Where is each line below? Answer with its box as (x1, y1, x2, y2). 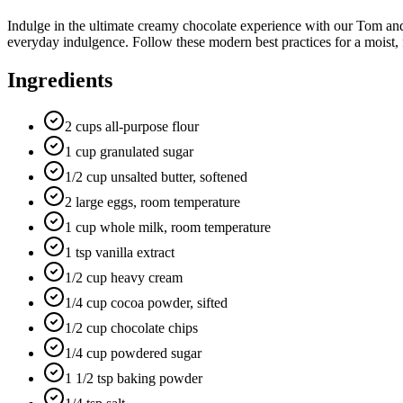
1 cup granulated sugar (65, 144, 193, 160)
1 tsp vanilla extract (65, 245, 175, 261)
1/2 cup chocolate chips (65, 320, 198, 336)
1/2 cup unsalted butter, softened (65, 169, 247, 185)
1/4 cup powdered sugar (65, 345, 201, 362)
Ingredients (7, 67, 112, 92)
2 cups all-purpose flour (65, 119, 199, 135)
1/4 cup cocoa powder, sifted (65, 295, 228, 311)
